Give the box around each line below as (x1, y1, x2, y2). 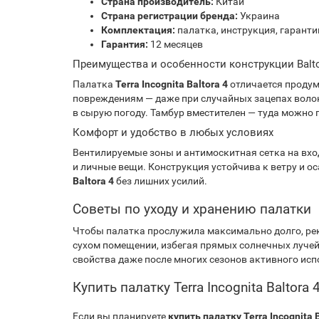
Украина (238, 10, 280, 22)
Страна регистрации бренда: (101, 10, 238, 22)
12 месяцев (148, 38, 203, 51)
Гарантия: (101, 38, 148, 51)
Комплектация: (101, 24, 175, 36)
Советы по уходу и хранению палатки (73, 201, 311, 218)
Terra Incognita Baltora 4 (115, 78, 228, 90)
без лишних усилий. (114, 175, 207, 187)
